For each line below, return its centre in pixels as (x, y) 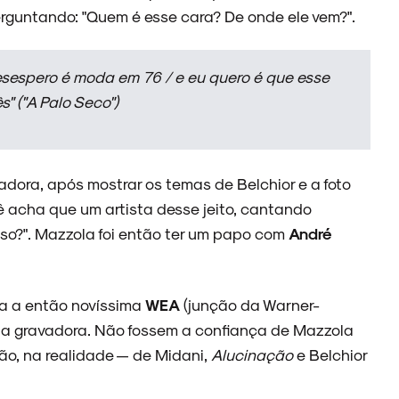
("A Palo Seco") (66, 101)
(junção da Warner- (250, 304)
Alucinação (252, 354)
